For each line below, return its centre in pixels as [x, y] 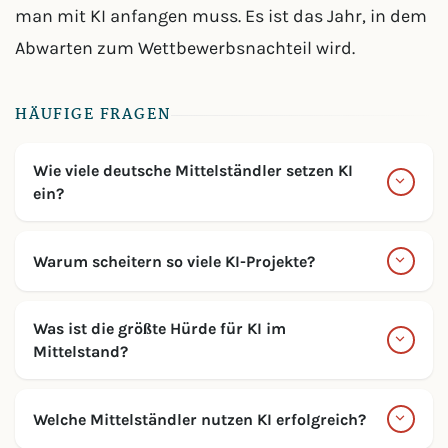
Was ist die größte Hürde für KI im [159, 328]
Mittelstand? [80, 351]
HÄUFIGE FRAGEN [93, 115]
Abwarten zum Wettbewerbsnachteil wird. [185, 48]
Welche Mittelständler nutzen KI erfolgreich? [199, 419]
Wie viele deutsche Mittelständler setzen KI [193, 170]
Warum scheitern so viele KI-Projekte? [174, 261]
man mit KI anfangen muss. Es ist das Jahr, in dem [221, 16]
